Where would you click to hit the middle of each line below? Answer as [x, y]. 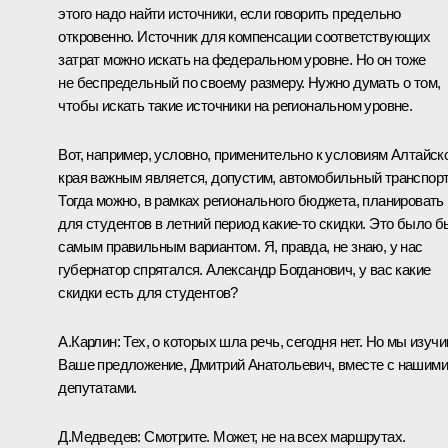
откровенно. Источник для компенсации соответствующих [244, 36]
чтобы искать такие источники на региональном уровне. [235, 105]
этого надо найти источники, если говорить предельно [229, 13]
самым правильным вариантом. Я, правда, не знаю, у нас [240, 246]
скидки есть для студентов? [148, 292]
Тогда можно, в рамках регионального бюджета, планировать [251, 200]
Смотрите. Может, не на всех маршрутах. [273, 436]
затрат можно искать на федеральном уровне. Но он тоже [242, 59]
